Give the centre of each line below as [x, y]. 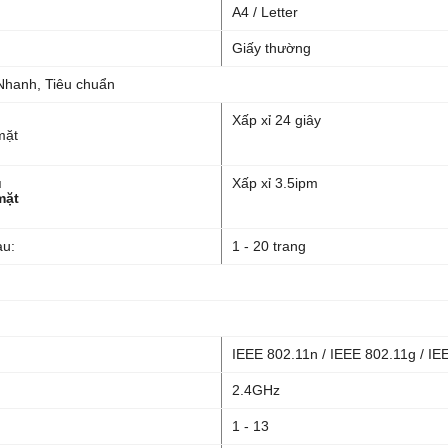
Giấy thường [271, 48]
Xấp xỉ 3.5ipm [275, 183]
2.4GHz [256, 390]
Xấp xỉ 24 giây [276, 120]
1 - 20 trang [269, 246]
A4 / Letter [265, 12]
